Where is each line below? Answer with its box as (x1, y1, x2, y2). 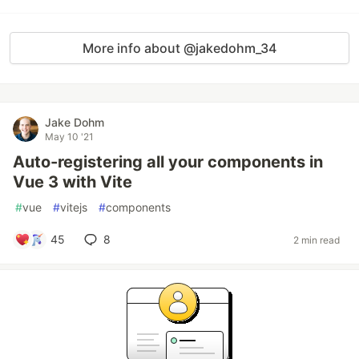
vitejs (60, 200, 87, 214)
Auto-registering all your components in (13, 152, 323, 171)
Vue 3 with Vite (13, 172, 132, 192)
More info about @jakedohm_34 (83, 40, 276, 56)
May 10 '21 (45, 131, 94, 143)
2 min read (293, 233, 340, 246)
